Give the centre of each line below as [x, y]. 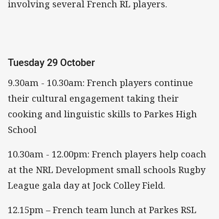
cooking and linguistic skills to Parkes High [102, 114]
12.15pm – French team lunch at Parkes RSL [102, 209]
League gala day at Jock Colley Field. [87, 185]
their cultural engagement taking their [93, 98]
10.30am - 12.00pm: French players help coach [107, 154]
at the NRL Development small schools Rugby [107, 169]
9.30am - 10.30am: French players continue [100, 82]
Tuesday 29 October [51, 63]
